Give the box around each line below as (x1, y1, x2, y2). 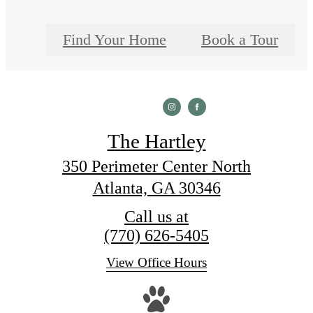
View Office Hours (106, 254, 207, 270)
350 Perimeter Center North (62, 156, 251, 175)
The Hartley (107, 129, 206, 152)
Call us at (124, 207, 189, 226)
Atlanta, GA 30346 (92, 178, 221, 197)
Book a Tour (201, 31, 278, 48)
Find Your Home (63, 31, 166, 48)
